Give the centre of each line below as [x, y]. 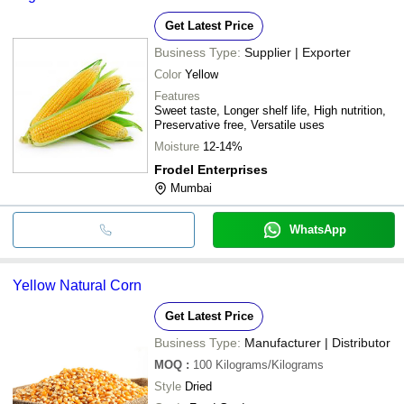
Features [177, 96]
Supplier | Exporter [298, 52]
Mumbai [191, 188]
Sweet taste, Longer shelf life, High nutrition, [270, 110]
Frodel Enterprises [211, 169]
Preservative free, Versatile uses [239, 124]
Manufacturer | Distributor [317, 342]
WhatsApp [317, 229]
